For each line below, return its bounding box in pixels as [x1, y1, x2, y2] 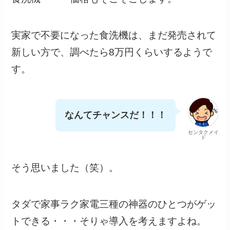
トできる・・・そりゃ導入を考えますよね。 [11, 215, 207, 226]
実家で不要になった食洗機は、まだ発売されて [11, 29, 217, 41]
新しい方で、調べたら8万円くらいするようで [11, 46, 213, 57]
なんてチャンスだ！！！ [64, 110, 166, 121]
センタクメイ [187, 129, 219, 135]
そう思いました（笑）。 [11, 162, 119, 174]
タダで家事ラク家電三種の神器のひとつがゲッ [11, 198, 217, 209]
